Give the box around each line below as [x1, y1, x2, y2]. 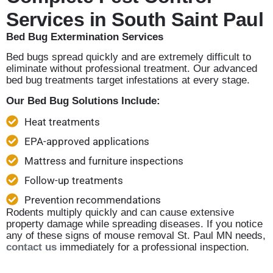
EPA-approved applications [24, 135, 149, 148]
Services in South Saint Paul [6, 9, 263, 31]
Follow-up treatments [24, 174, 123, 187]
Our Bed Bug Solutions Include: [6, 94, 160, 107]
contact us [6, 241, 57, 253]
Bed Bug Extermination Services [6, 31, 163, 43]
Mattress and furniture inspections [24, 155, 183, 168]
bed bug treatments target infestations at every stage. [6, 74, 250, 87]
